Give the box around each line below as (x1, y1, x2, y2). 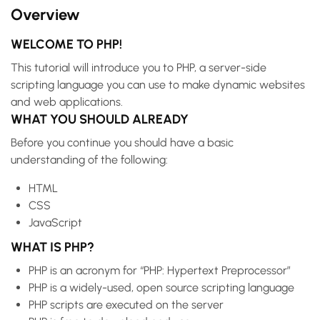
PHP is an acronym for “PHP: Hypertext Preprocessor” (29, 263, 291, 277)
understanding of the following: (11, 152, 168, 166)
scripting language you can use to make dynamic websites (11, 77, 305, 91)
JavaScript (29, 215, 82, 229)
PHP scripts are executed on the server (29, 297, 224, 311)
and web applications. (11, 94, 123, 109)
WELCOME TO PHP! (11, 36, 122, 52)
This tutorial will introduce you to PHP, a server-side (11, 60, 266, 74)
